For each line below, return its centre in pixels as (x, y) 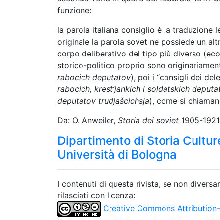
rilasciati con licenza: (96, 195)
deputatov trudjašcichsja (103, 101)
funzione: (74, 10)
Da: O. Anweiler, (88, 120)
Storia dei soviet (148, 120)
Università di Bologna (117, 154)
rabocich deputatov (94, 77)
